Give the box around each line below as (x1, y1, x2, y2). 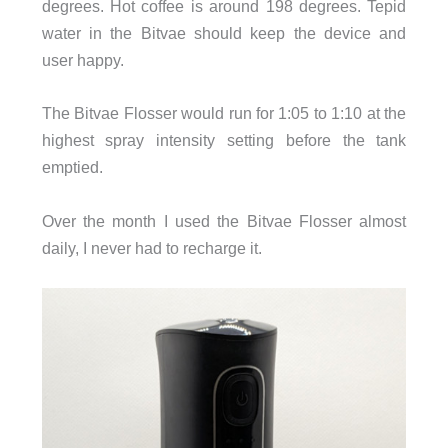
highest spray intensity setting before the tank (41, 131, 407, 150)
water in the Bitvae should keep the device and (41, 24, 407, 43)
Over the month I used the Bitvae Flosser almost (41, 211, 407, 230)
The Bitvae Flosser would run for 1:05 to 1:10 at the (41, 104, 407, 123)
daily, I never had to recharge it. (41, 238, 262, 257)
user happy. (41, 51, 124, 70)
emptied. (41, 158, 103, 177)
